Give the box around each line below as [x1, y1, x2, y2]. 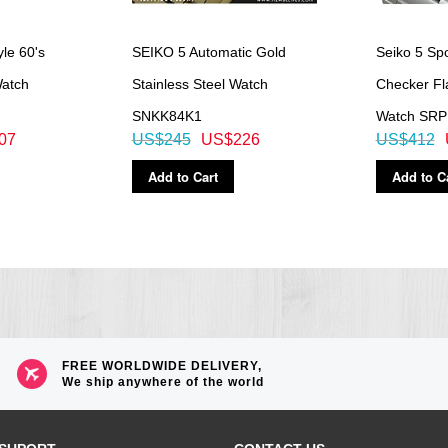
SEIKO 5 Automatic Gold [131, 43, 286, 60]
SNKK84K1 [131, 107, 202, 124]
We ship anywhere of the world [62, 375, 265, 389]
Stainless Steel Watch [131, 75, 268, 92]
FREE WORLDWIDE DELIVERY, [62, 359, 263, 373]
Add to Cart [147, 166, 218, 186]
